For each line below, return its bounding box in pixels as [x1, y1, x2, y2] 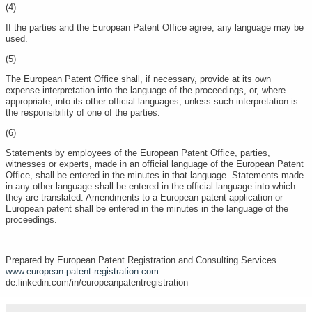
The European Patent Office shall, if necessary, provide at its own [6, 74, 271, 84]
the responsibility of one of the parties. [6, 107, 166, 118]
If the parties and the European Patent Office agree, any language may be [6, 22, 304, 33]
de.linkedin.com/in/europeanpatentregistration [6, 277, 188, 288]
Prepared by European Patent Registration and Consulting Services [6, 255, 276, 265]
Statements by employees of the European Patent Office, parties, [6, 148, 270, 158]
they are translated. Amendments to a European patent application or [6, 192, 283, 203]
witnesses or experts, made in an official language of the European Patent [6, 159, 304, 169]
